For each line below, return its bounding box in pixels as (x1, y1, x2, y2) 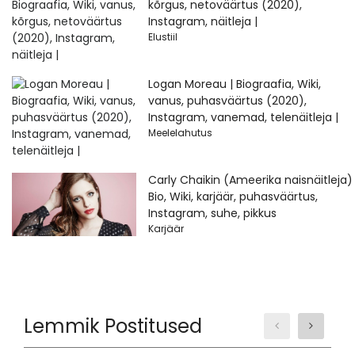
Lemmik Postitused (24, 313, 202, 340)
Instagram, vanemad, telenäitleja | (147, 109, 338, 126)
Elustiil (147, 30, 177, 44)
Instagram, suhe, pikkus (147, 205, 277, 222)
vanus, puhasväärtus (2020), (147, 93, 307, 109)
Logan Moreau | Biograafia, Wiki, (147, 76, 321, 93)
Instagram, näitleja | (147, 13, 258, 30)
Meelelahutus (147, 126, 212, 140)
